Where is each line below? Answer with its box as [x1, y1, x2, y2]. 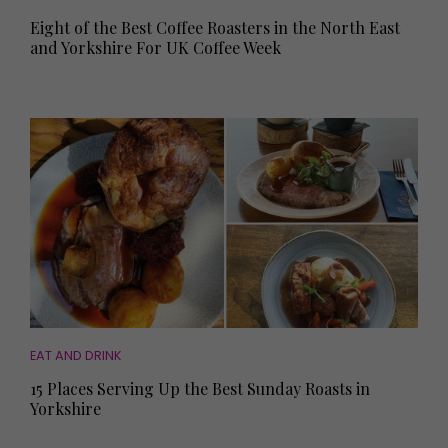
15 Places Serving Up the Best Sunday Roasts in [30, 378, 370, 399]
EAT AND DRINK [30, 347, 122, 364]
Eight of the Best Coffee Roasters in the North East [30, 17, 400, 38]
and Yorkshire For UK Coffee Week [30, 37, 281, 58]
